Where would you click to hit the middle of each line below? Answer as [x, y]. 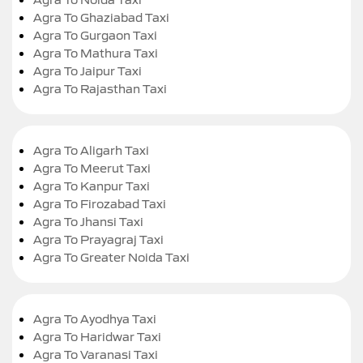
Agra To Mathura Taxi [96, 53]
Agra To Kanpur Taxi [92, 186]
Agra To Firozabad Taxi [100, 203]
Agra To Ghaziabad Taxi [101, 17]
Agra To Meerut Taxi [92, 168]
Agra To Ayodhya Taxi [95, 318]
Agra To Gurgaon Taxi [95, 35]
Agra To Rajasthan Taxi [100, 88]
